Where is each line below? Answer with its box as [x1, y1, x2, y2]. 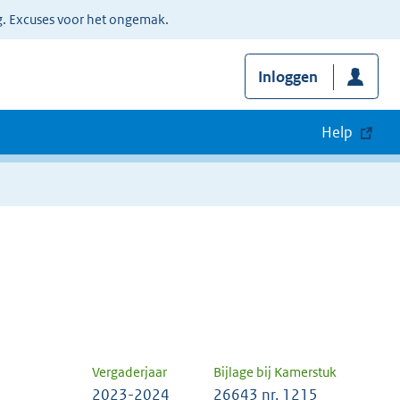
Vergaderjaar [92, 363, 167, 381]
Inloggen [257, 67, 318, 87]
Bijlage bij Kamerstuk [213, 363, 337, 381]
